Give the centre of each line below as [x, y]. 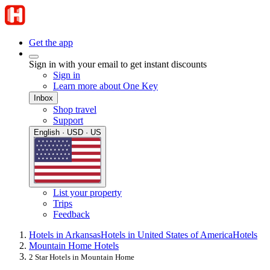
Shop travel [75, 109]
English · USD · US [67, 132]
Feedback [71, 215]
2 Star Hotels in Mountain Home [82, 257]
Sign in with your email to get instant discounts [118, 64]
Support [68, 120]
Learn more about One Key [105, 86]
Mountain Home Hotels [74, 246]
